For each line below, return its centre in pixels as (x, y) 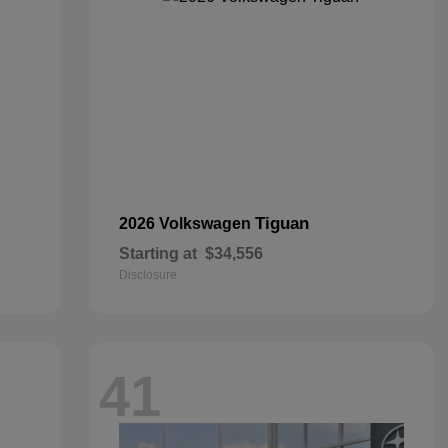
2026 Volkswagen (186, 223)
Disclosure (147, 275)
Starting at (157, 253)
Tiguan (281, 223)
